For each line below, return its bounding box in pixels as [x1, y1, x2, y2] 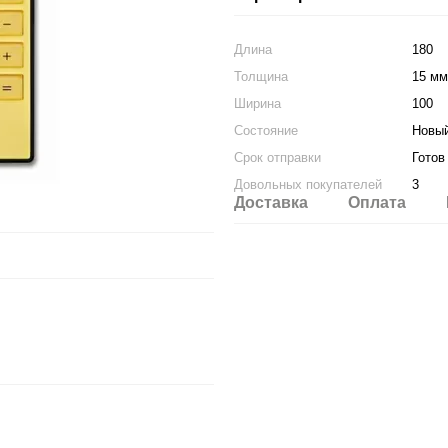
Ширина [234, 96, 281, 111]
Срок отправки [234, 150, 321, 165]
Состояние [234, 123, 298, 138]
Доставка [234, 194, 308, 211]
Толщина [234, 69, 288, 84]
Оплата [348, 194, 406, 211]
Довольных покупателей [234, 177, 382, 192]
